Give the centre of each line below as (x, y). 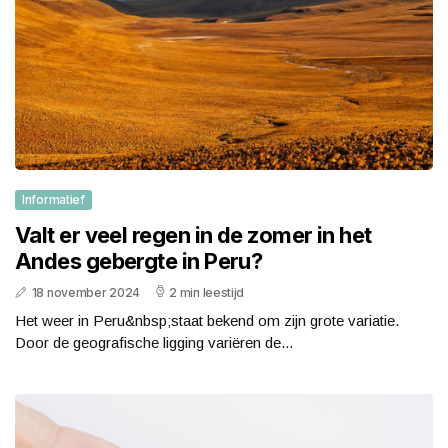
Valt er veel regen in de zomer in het (193, 234)
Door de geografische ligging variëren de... (154, 342)
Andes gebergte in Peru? (139, 260)
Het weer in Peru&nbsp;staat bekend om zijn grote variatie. (207, 320)
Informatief (53, 199)
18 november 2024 (85, 292)
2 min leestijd (207, 292)
